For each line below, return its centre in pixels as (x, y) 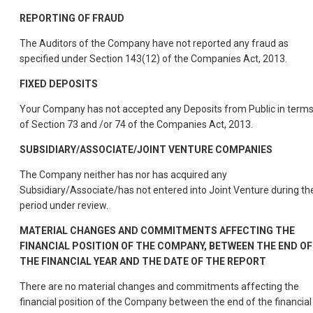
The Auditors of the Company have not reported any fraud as (154, 44)
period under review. (64, 206)
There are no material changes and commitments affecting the (159, 287)
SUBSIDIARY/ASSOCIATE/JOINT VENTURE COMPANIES (146, 150)
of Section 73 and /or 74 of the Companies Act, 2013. (136, 125)
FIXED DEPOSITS (59, 84)
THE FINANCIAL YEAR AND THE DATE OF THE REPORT (143, 262)
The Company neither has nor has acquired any (123, 175)
